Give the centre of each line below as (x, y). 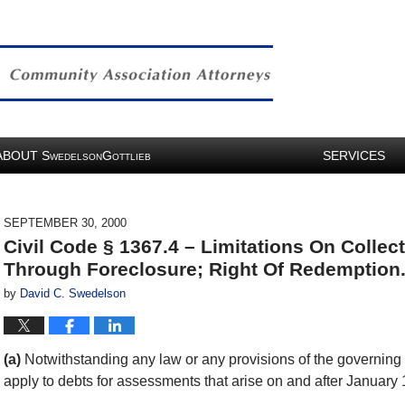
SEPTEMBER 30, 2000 (65, 223)
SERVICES (354, 155)
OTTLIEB (132, 157)
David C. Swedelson (73, 293)
